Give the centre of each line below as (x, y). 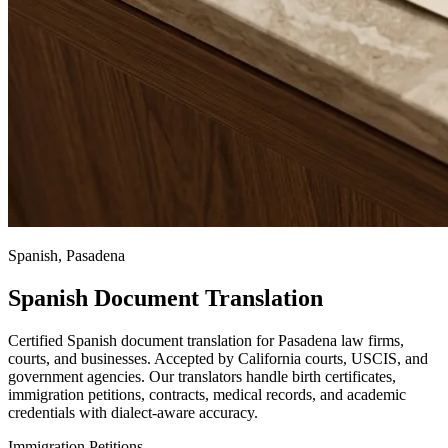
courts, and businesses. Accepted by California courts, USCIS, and (218, 358)
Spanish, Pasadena (66, 255)
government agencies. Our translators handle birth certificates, (202, 376)
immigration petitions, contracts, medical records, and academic (207, 394)
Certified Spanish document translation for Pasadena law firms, (206, 340)
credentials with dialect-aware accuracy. (133, 412)
